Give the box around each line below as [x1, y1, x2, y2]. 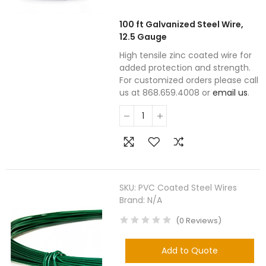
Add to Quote [161, 245, 218, 256]
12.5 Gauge [119, 31, 167, 43]
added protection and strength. [119, 62, 251, 74]
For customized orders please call [119, 74, 259, 86]
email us [213, 87, 248, 99]
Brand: [119, 194, 148, 206]
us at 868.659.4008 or [119, 87, 213, 99]
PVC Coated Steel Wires [138, 182, 237, 194]
